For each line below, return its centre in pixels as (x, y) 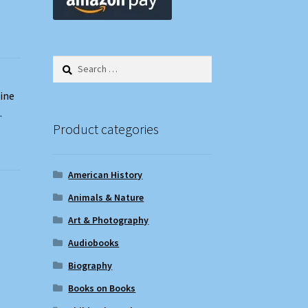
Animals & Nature (106, 197)
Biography (90, 265)
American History (106, 174)
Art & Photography (109, 220)
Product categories (106, 129)
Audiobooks (94, 242)
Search (66, 62)
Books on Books (102, 288)
